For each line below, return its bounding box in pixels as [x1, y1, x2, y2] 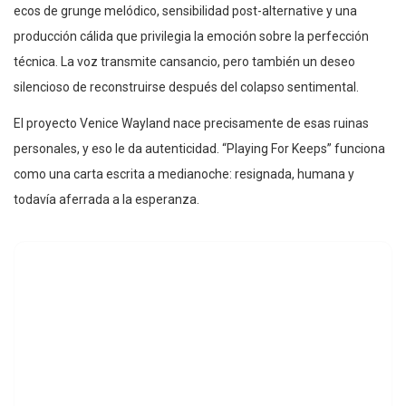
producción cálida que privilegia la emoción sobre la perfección [14, 28, 369, 43]
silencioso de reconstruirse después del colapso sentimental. [14, 79, 359, 94]
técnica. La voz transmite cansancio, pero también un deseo [14, 53, 355, 69]
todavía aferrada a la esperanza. [14, 191, 199, 207]
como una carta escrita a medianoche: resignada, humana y [14, 166, 354, 181]
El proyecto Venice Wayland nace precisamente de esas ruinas [14, 115, 369, 130]
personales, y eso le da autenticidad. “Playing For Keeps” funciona [14, 140, 385, 156]
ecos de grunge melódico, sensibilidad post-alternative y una [14, 3, 357, 18]
